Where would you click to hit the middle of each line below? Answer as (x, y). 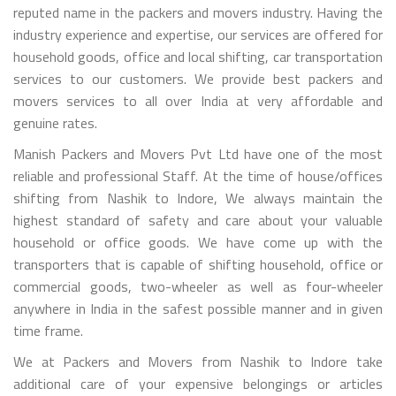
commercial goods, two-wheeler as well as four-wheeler (198, 286)
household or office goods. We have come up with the (198, 242)
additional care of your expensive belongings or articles (198, 383)
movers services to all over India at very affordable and (198, 100)
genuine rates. (55, 122)
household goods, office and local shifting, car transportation (198, 56)
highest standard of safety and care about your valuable (198, 220)
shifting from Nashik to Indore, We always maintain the (198, 198)
